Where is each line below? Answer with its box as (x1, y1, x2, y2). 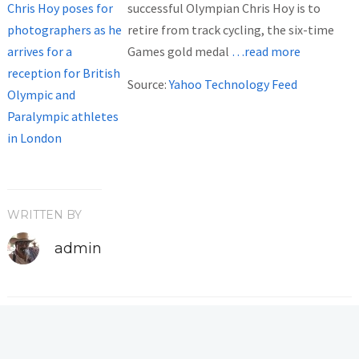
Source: (127, 76, 169, 93)
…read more (231, 43, 301, 60)
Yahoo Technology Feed (168, 76, 297, 93)
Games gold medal (127, 43, 232, 60)
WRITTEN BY (6, 208, 82, 223)
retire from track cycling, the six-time (127, 22, 334, 38)
